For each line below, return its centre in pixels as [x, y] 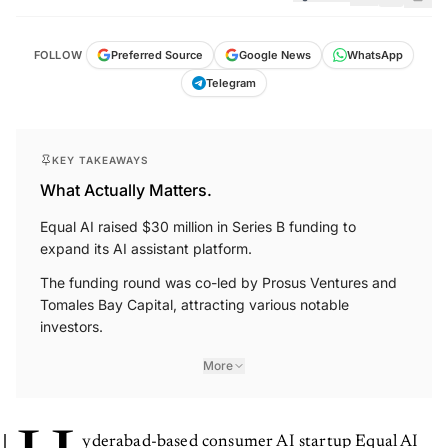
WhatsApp [375, 54]
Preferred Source [157, 54]
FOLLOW [58, 54]
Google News [275, 54]
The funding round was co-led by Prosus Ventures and [218, 282]
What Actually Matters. [126, 189]
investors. [71, 326]
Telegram [231, 82]
